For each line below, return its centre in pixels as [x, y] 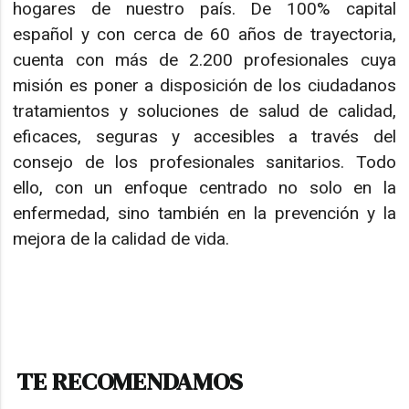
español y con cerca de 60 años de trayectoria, [204, 35]
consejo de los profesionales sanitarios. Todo [204, 163]
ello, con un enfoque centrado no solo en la [204, 188]
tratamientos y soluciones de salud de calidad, [204, 111]
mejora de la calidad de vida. [124, 239]
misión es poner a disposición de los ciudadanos [204, 86]
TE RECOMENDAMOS [130, 382]
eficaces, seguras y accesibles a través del [204, 137]
